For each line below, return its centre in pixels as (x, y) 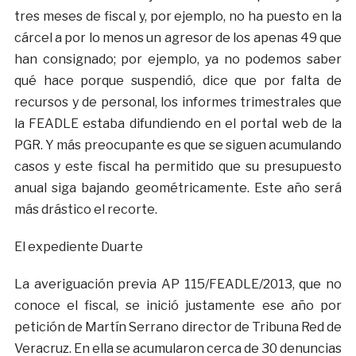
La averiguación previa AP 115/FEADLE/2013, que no (178, 284)
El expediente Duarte (78, 247)
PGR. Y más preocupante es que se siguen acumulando (178, 145)
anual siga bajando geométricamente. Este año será (178, 188)
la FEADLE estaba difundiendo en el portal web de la (178, 124)
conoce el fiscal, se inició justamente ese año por (178, 306)
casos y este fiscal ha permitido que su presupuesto (178, 167)
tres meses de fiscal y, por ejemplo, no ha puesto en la (178, 17)
